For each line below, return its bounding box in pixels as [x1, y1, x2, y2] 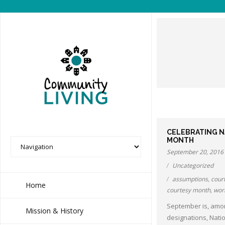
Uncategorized [172, 161, 213, 170]
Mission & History [26, 205, 83, 215]
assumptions [172, 175, 208, 183]
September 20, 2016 [167, 148, 223, 156]
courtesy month [167, 186, 210, 194]
